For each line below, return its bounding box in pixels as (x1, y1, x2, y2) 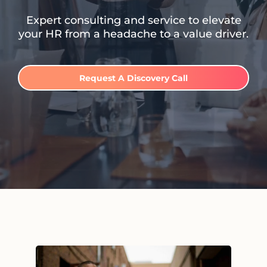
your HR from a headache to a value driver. (18, 27, 249, 41)
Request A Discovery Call (79, 73, 188, 83)
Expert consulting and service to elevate (26, 14, 241, 27)
